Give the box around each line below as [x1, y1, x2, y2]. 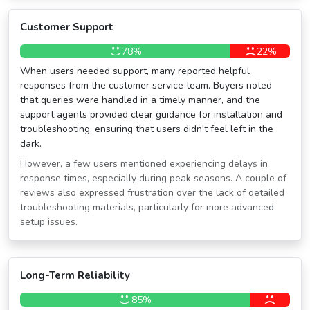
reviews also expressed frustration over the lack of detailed [20, 186, 284, 199]
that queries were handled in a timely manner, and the [20, 93, 260, 107]
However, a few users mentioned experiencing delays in [20, 157, 268, 170]
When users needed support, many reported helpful [20, 64, 250, 77]
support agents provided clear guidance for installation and [20, 108, 282, 121]
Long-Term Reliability [20, 268, 130, 282]
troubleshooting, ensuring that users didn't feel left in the [20, 122, 273, 136]
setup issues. [20, 215, 77, 228]
